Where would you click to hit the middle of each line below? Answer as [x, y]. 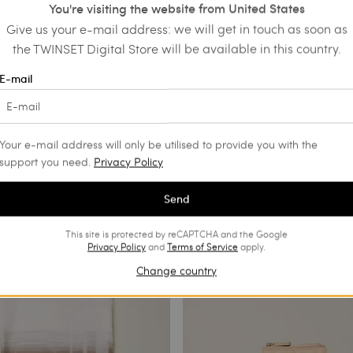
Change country [176, 270]
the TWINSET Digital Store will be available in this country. [176, 48]
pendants [207, 80]
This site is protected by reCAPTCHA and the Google [176, 234]
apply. [252, 246]
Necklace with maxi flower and [260, 67]
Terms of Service [203, 246]
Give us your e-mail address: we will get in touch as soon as [176, 28]
